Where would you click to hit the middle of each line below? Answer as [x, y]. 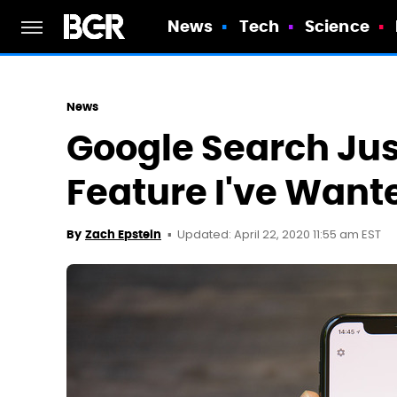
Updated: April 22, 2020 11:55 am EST [279, 235]
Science [337, 26]
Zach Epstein [123, 234]
